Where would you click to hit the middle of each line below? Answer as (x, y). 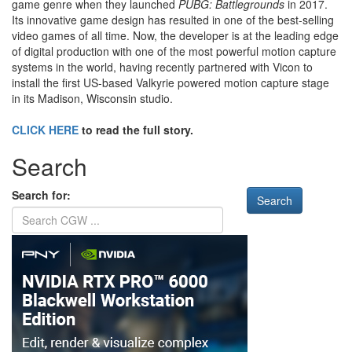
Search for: (41, 195)
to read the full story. (136, 130)
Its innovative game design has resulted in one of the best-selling (173, 20)
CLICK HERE (45, 130)
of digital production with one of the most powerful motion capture (174, 51)
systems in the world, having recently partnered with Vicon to (162, 67)
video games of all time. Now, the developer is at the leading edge (175, 36)
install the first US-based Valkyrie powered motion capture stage (170, 83)
